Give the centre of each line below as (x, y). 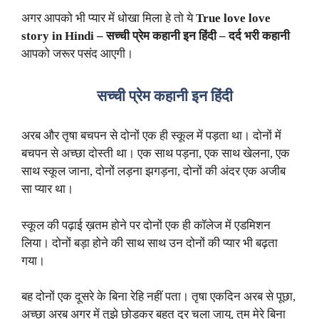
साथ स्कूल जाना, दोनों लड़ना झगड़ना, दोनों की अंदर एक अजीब (153, 172)
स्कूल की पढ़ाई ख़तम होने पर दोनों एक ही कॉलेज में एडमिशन (146, 225)
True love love (233, 18)
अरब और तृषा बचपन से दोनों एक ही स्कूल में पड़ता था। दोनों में (151, 136)
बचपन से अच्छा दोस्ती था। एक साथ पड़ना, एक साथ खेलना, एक (156, 154)
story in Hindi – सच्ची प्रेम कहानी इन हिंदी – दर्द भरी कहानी (156, 36)
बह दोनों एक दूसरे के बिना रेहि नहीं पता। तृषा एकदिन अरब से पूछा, (158, 297)
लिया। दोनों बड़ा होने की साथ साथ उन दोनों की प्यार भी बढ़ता (150, 243)
